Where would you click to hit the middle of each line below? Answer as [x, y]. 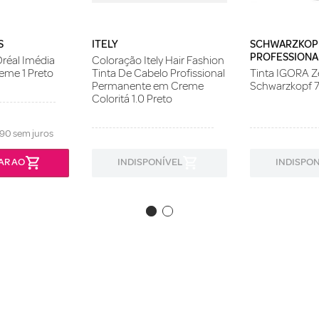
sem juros [32, 133]
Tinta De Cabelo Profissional [159, 73]
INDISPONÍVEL [150, 162]
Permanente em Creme [148, 86]
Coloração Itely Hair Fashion [158, 60]
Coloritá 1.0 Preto [132, 99]
